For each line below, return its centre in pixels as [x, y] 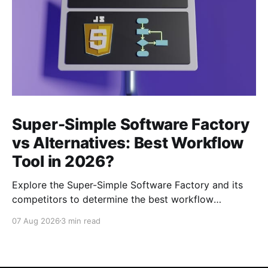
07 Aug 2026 [36, 220]
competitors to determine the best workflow [113, 199]
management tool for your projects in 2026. [111, 213]
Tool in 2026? [63, 161]
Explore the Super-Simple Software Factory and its [127, 185]
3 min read [81, 220]
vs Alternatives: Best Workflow [128, 142]
